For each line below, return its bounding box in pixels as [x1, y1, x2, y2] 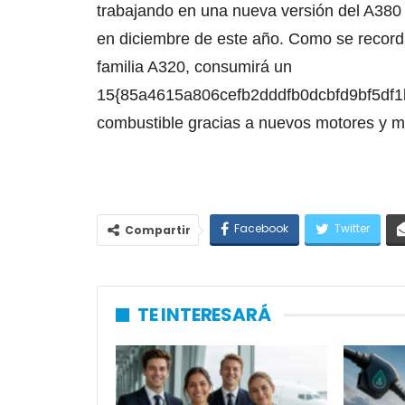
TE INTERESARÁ [137, 302, 271, 327]
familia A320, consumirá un [97, 58, 292, 76]
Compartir [125, 222, 191, 238]
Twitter [334, 221, 370, 236]
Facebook [234, 221, 288, 236]
